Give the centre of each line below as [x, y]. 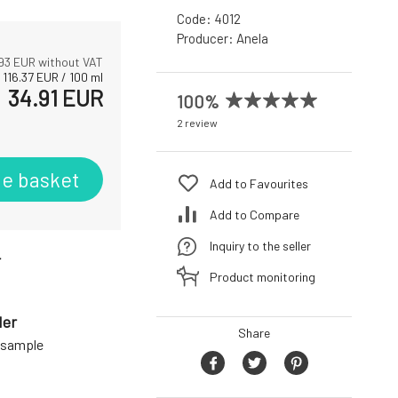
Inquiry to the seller [260, 245]
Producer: [207, 39]
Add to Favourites [259, 183]
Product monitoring [263, 276]
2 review [197, 123]
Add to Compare [255, 214]
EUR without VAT [57, 62]
